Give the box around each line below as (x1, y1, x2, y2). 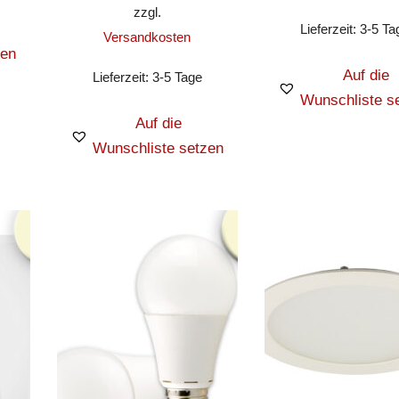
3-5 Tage (151, 69, 202, 85)
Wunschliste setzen (93, 139, 224, 157)
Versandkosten (103, 29, 191, 45)
